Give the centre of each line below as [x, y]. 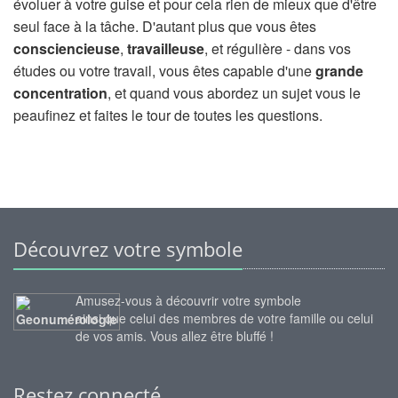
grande [339, 71]
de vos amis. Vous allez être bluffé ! [175, 336]
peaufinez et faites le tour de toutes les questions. [168, 115]
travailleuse [166, 48]
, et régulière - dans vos [278, 48]
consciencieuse [67, 48]
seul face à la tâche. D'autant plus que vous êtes [165, 26]
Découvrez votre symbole [128, 249]
